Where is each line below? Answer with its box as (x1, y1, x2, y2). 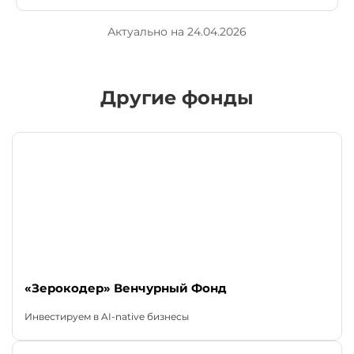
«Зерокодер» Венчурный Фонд (24, 281, 227, 296)
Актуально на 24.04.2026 (107, 24, 247, 40)
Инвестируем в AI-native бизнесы (24, 311, 189, 323)
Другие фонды (100, 86, 254, 110)
